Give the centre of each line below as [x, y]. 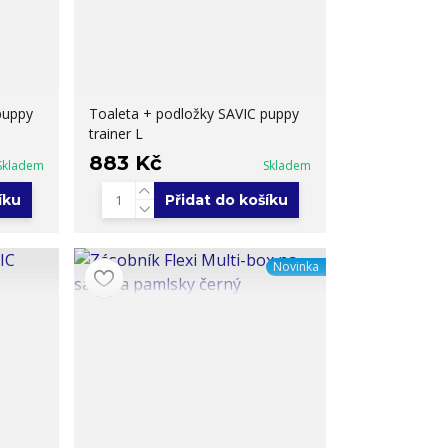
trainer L [116, 133]
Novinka [295, 266]
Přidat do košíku [226, 199]
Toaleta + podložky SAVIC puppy [194, 113]
